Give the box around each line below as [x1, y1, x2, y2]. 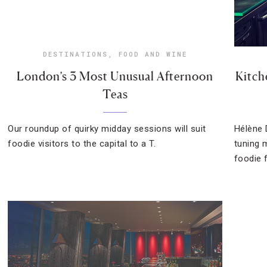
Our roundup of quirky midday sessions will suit [8, 123, 206, 134]
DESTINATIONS [43, 49, 108, 58]
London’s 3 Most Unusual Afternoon [17, 69, 214, 83]
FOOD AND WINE [119, 49, 188, 58]
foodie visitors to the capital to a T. [8, 138, 156, 149]
